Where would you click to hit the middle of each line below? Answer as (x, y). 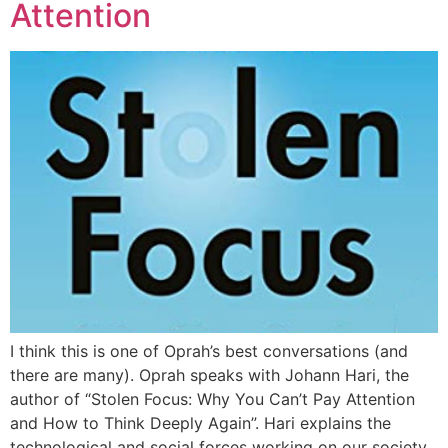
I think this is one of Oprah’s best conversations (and (209, 351)
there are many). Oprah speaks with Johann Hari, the (209, 375)
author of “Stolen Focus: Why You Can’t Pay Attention (212, 399)
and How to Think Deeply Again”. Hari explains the (200, 423)
